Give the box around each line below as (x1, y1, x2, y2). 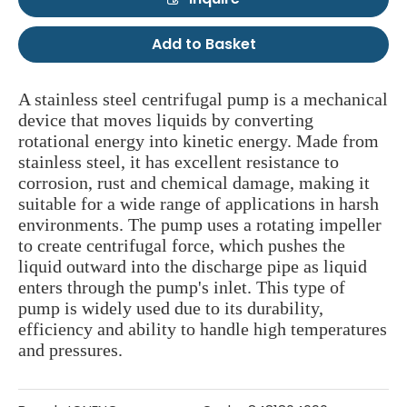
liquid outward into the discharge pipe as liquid (18, 256, 367, 277)
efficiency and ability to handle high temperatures (18, 319, 387, 340)
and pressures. (18, 340, 123, 361)
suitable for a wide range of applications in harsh (18, 194, 379, 214)
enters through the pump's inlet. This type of (18, 277, 345, 298)
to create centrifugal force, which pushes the (18, 235, 345, 256)
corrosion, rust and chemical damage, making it (18, 173, 370, 194)
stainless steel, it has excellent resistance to (18, 152, 339, 173)
